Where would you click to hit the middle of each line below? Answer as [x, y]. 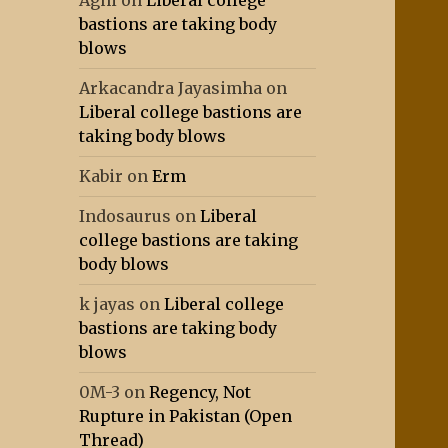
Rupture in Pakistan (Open [186, 416]
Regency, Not [200, 392]
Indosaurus [125, 216]
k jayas [107, 304]
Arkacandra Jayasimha [171, 88]
